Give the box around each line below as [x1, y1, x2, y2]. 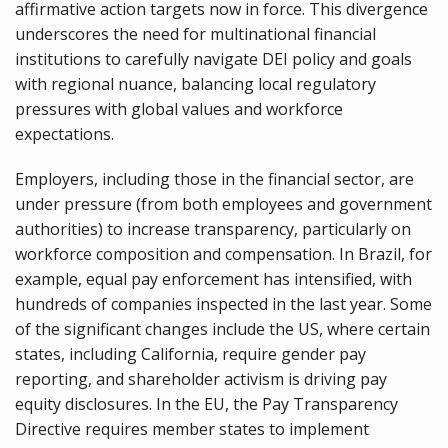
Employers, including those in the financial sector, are [15, 168, 414, 190]
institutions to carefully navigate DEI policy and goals [15, 48, 412, 70]
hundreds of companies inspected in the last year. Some [15, 293, 432, 315]
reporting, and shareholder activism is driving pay [15, 368, 387, 390]
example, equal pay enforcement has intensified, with [15, 268, 412, 290]
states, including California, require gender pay [15, 343, 366, 365]
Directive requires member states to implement [15, 418, 369, 440]
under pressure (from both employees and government [15, 193, 432, 215]
